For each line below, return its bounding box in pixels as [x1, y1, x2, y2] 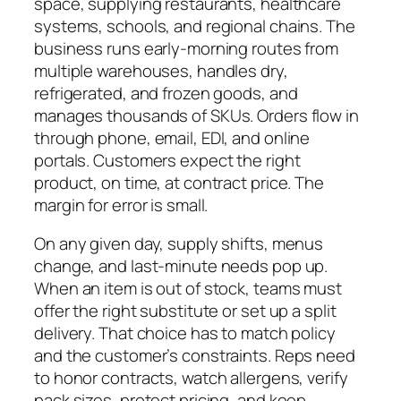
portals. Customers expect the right [34, 148, 301, 172]
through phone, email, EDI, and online [34, 125, 311, 149]
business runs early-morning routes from [34, 36, 339, 60]
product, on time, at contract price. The [34, 170, 324, 194]
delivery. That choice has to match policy [34, 321, 336, 346]
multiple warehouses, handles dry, [34, 58, 288, 82]
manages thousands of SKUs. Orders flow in [34, 103, 359, 127]
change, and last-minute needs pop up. [34, 254, 328, 278]
